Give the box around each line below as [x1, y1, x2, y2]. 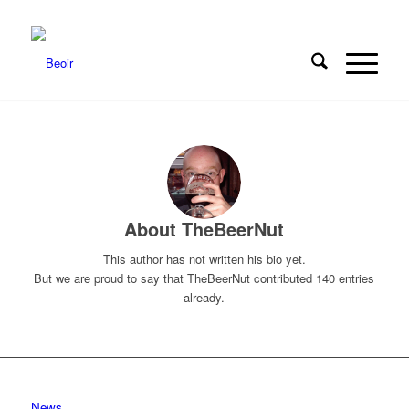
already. [184, 288, 225, 307]
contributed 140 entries [250, 269, 375, 288]
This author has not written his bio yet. [102, 250, 306, 268]
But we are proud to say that [34, 269, 188, 288]
